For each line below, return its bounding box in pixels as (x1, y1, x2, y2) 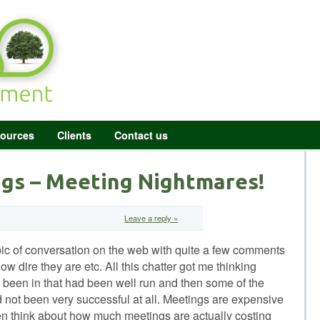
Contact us (114, 128, 168, 143)
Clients (57, 128, 91, 143)
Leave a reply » (124, 212, 178, 224)
